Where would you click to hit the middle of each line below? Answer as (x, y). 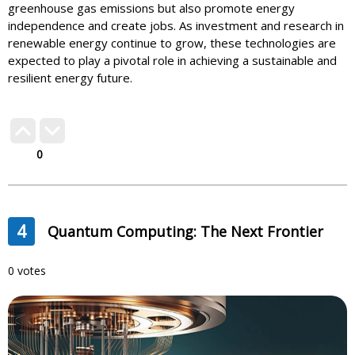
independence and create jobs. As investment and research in (176, 26)
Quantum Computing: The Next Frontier (185, 232)
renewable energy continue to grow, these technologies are (172, 43)
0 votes (27, 271)
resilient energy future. (70, 78)
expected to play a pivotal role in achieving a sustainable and (172, 61)
